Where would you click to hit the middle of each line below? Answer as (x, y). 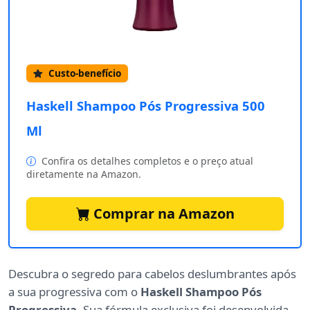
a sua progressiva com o (74, 292)
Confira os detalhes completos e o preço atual (146, 161)
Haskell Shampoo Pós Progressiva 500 (146, 106)
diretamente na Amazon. (84, 174)
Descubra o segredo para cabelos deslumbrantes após (152, 274)
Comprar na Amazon (162, 214)
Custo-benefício (83, 73)
